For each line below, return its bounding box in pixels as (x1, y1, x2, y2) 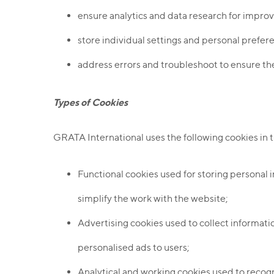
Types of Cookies (53, 96, 128, 108)
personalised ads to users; (78, 242, 190, 253)
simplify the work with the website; (78, 193, 228, 204)
